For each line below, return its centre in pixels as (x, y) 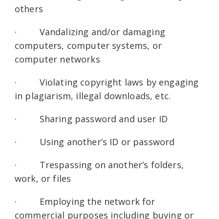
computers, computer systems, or (88, 45)
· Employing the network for (85, 201)
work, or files (43, 178)
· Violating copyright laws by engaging (107, 82)
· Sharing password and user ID (91, 119)
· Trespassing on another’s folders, (99, 165)
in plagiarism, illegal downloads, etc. (93, 96)
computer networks (57, 59)
